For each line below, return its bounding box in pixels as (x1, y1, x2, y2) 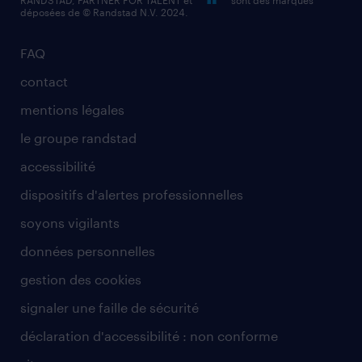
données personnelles (20, 242, 155, 259)
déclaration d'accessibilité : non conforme (20, 327, 278, 343)
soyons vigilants (20, 214, 120, 230)
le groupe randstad (20, 129, 137, 145)
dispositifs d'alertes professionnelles (20, 186, 243, 202)
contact (20, 73, 68, 89)
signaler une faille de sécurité (20, 299, 199, 315)
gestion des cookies (20, 271, 141, 287)
